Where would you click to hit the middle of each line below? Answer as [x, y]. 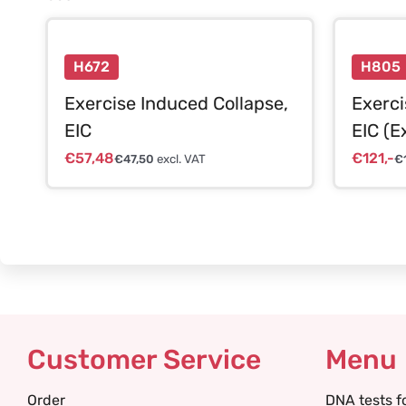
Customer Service [144, 360]
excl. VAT [179, 159]
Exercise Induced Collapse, [176, 103]
